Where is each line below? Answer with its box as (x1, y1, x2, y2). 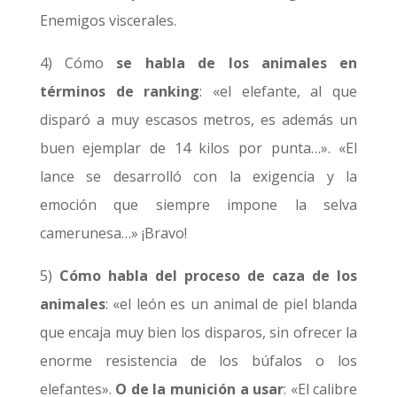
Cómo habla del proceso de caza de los (58, 266, 358, 285)
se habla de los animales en (116, 53, 358, 73)
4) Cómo (39, 53, 117, 73)
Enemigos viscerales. (39, 11, 176, 30)
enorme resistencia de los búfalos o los (39, 351, 358, 370)
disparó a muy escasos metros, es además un (39, 110, 358, 129)
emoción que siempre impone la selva (39, 195, 358, 214)
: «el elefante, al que (199, 82, 358, 101)
